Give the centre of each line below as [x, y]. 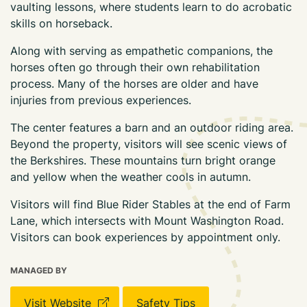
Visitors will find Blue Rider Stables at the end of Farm [150, 204]
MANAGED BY [39, 270]
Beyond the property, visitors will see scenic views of [149, 144]
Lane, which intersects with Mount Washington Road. [147, 221]
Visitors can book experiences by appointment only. [145, 237]
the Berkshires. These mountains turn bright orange [143, 160]
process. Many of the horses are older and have [134, 84]
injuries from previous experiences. [101, 100]
